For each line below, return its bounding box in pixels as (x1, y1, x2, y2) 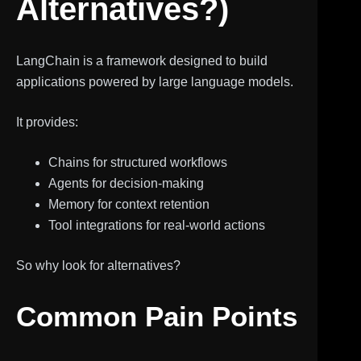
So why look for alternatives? (16, 258, 180, 272)
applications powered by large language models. (16, 74, 293, 89)
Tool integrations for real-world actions (48, 218, 265, 232)
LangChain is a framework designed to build (16, 53, 268, 68)
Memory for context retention (48, 197, 210, 211)
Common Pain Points (16, 300, 297, 332)
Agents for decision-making (48, 176, 204, 190)
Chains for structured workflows (48, 155, 227, 169)
